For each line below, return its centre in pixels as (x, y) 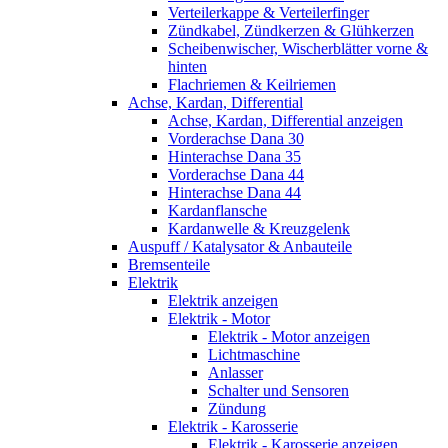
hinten (187, 67)
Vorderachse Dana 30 (236, 139)
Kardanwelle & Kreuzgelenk (259, 229)
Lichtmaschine (254, 355)
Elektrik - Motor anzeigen (289, 337)
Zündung (237, 409)
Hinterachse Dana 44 (234, 193)
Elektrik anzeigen (223, 301)
